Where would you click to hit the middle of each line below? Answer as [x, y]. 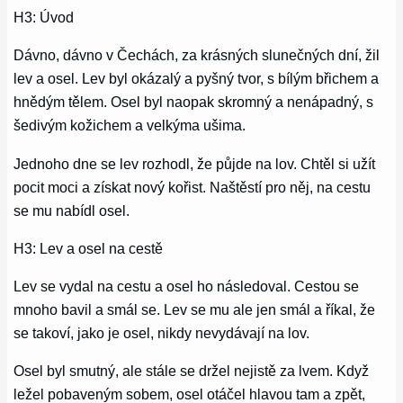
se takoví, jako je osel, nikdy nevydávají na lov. [162, 333]
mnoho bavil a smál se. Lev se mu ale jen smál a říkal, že [195, 310]
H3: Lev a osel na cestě [89, 248]
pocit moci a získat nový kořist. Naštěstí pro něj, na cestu [193, 187]
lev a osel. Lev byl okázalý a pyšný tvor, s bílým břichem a [197, 79]
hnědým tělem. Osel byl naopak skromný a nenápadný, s [194, 102]
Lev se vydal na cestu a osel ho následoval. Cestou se [187, 287]
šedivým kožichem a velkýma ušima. [130, 125]
